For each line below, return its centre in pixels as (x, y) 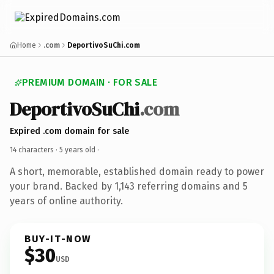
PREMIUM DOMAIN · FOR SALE (90, 82)
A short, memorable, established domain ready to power (137, 171)
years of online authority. (66, 201)
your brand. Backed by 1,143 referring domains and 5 (129, 186)
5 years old (77, 150)
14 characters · (35, 150)
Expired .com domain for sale (69, 131)
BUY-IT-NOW (58, 239)
